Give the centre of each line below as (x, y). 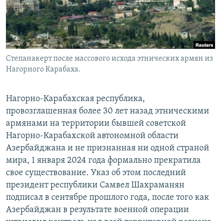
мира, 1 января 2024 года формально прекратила (103, 161)
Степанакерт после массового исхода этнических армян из (110, 59)
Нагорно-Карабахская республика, (75, 99)
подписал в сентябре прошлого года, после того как (108, 198)
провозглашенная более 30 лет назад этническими (108, 111)
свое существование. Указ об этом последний (96, 173)
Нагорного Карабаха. (43, 70)
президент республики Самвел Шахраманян (95, 185)
